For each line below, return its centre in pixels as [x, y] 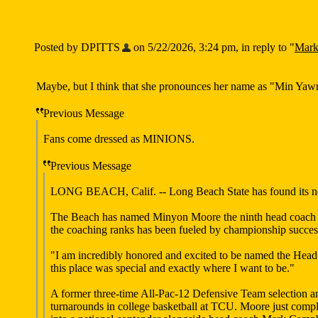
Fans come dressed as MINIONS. [119, 139]
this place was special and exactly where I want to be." [172, 268]
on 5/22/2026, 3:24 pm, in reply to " [213, 47]
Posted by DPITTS [77, 47]
